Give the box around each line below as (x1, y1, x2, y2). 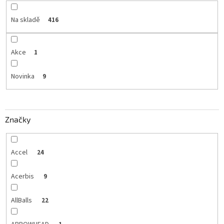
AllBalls (10, 195, 33, 206)
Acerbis (10, 171, 35, 182)
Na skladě (10, 14, 40, 25)
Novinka (10, 71, 34, 81)
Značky (5, 114, 30, 124)
